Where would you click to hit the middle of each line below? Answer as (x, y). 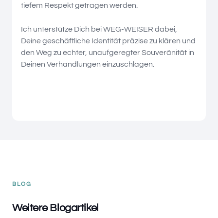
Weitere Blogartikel (55, 208)
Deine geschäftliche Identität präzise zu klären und (108, 41)
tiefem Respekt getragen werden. (79, 5)
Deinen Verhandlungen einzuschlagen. (88, 64)
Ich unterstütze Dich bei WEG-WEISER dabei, (99, 29)
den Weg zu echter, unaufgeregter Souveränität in (108, 52)
